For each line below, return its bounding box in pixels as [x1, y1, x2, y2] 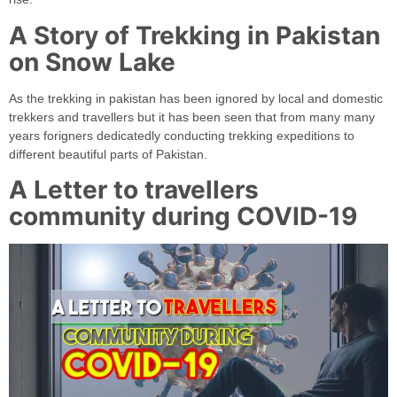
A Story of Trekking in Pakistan [9, 19, 380, 51]
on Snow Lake [9, 46, 175, 77]
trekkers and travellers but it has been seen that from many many [9, 109, 375, 124]
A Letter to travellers [9, 175, 259, 206]
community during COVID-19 [9, 201, 357, 232]
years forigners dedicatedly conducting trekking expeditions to [9, 128, 354, 143]
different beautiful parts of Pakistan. [9, 146, 207, 161]
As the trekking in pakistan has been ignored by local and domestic [9, 90, 383, 105]
